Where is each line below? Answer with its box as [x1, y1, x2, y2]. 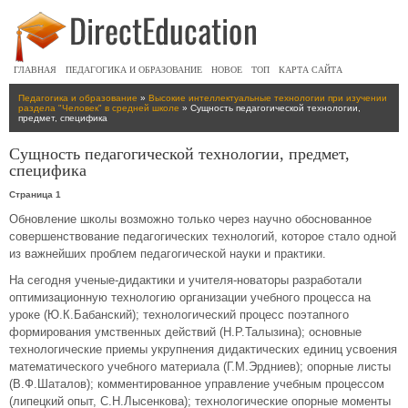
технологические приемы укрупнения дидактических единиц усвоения [9, 342, 397, 356]
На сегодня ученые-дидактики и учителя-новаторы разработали [9, 273, 362, 287]
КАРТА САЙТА [279, 65, 342, 75]
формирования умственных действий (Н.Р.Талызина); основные [9, 325, 362, 339]
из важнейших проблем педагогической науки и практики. [9, 247, 326, 260]
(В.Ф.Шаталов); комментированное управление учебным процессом [9, 377, 384, 391]
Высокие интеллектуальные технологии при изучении [148, 93, 387, 103]
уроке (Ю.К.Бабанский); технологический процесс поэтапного [9, 308, 349, 321]
